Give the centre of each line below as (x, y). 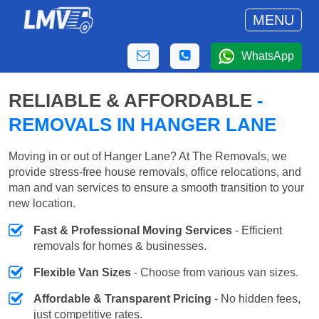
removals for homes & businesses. (120, 246)
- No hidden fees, (256, 299)
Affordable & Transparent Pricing (122, 299)
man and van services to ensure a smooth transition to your (156, 188)
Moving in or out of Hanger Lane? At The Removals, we (148, 157)
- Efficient (257, 231)
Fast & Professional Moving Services (133, 231)
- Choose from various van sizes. (215, 273)
